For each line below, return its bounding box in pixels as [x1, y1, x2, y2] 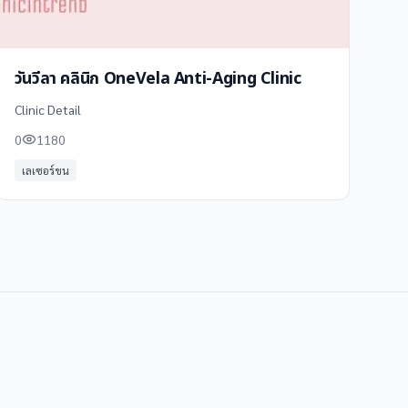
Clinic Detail [14, 101, 81, 117]
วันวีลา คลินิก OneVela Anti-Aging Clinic [14, 66, 301, 91]
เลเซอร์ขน [21, 163, 69, 178]
